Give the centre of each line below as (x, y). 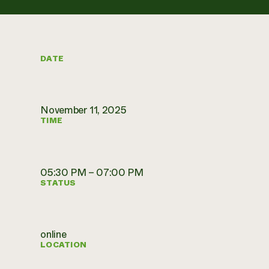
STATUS (58, 183)
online (53, 234)
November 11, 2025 (83, 110)
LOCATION (64, 245)
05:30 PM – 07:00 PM (92, 172)
